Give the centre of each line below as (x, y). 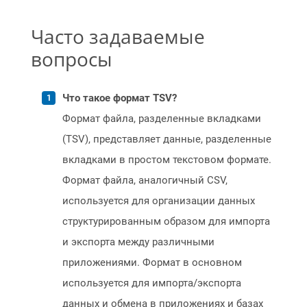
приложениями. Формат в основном (152, 263)
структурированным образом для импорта (166, 222)
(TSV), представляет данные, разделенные (167, 139)
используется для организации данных (159, 201)
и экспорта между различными (138, 242)
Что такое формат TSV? (120, 98)
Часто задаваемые (118, 37)
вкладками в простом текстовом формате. (167, 160)
